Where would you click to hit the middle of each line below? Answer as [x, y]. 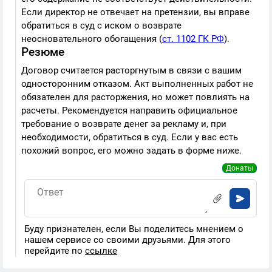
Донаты [240, 168]
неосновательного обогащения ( [92, 39]
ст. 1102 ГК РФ [193, 39]
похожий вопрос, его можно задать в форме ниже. [131, 151]
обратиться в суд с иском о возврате [101, 25]
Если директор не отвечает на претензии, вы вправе [135, 12]
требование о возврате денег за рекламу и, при [124, 124]
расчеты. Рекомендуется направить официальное [129, 110]
